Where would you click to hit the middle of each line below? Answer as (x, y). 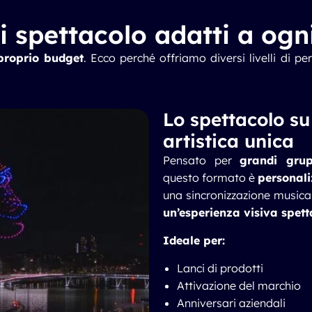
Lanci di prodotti (220, 268)
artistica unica (228, 141)
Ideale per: (194, 240)
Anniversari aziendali (231, 303)
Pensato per (202, 160)
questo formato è (210, 178)
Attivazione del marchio (239, 286)
